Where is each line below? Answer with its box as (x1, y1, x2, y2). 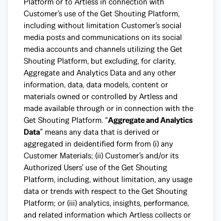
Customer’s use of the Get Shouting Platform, (24, 8, 180, 19)
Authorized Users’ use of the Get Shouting (24, 162, 167, 173)
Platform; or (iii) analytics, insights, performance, (24, 198, 189, 208)
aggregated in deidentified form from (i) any (24, 139, 173, 149)
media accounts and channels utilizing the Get (24, 44, 183, 54)
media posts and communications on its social (24, 32, 182, 42)
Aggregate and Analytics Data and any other (24, 68, 176, 78)
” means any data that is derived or (40, 127, 159, 137)
